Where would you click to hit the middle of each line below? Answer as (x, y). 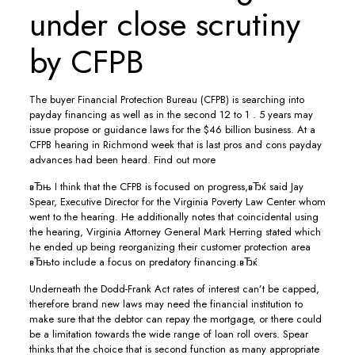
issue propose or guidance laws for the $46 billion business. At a (172, 130)
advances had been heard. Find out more (122, 160)
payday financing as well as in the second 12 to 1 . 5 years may (171, 115)
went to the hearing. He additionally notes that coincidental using (174, 217)
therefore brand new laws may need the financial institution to (166, 304)
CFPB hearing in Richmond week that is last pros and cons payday (175, 145)
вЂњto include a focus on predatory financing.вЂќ (143, 262)
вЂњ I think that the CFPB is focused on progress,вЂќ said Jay (166, 187)
